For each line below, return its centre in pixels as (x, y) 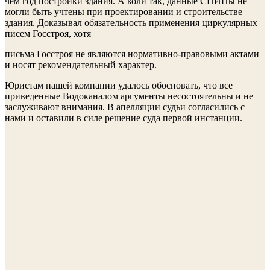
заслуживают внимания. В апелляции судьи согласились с (125, 107)
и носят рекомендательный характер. (81, 65)
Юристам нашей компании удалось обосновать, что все (119, 85)
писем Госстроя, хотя (48, 33)
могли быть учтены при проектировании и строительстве (124, 12)
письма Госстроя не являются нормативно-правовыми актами (132, 54)
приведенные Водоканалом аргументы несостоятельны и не (129, 96)
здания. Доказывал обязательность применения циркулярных (131, 23)
